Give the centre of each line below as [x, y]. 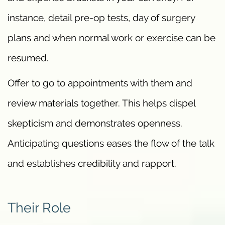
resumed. [28, 58]
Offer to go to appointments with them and [100, 83]
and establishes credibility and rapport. [92, 163]
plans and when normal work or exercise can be [111, 37]
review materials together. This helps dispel [101, 103]
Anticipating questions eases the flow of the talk [111, 143]
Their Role [39, 208]
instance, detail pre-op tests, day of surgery [101, 17]
